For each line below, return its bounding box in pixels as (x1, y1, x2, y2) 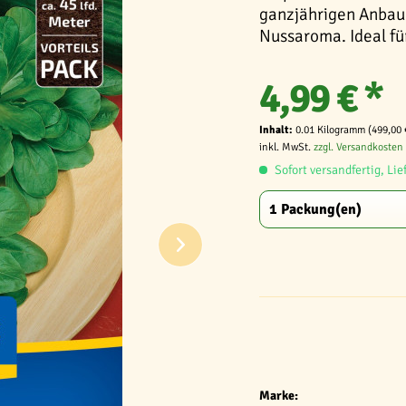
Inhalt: (259, 123, 295, 137)
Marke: (259, 388, 298, 403)
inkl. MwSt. (259, 140, 314, 154)
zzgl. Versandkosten (314, 140, 403, 154)
